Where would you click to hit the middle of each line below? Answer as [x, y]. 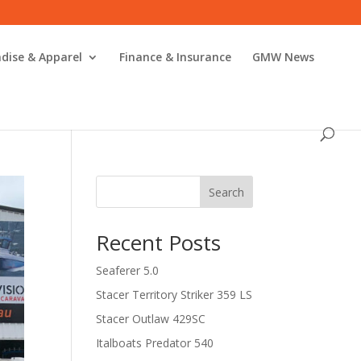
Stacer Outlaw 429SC [151, 319]
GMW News [283, 57]
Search [226, 192]
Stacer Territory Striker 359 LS [174, 295]
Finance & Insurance [175, 57]
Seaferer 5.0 [128, 270]
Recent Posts [159, 243]
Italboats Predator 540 [155, 343]
